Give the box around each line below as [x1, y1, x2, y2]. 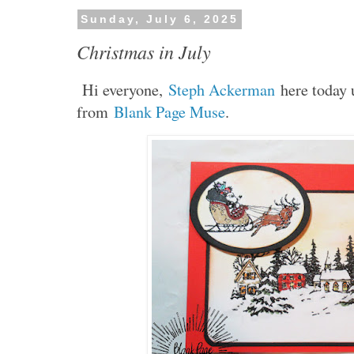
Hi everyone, [77, 78, 169, 100]
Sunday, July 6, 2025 [80, 13, 239, 26]
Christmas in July [77, 38, 212, 64]
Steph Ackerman [168, 78, 276, 100]
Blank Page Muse [114, 100, 226, 122]
